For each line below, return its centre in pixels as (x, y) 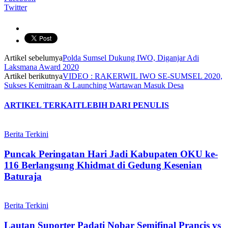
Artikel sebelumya (33, 58)
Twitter (16, 7)
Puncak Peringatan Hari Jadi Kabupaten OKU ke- (111, 154)
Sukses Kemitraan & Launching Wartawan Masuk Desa (94, 85)
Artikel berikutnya (33, 76)
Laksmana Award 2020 (41, 67)
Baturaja (23, 177)
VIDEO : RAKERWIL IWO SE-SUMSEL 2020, (142, 76)
